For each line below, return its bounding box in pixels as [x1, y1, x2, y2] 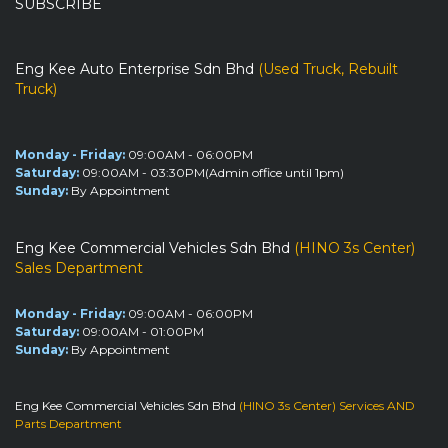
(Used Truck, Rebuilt [254, 60, 398, 78]
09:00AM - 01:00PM [82, 324, 204, 339]
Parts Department [15, 416, 122, 431]
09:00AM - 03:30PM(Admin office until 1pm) [82, 165, 344, 180]
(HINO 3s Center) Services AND [239, 398, 415, 413]
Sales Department [15, 259, 143, 277]
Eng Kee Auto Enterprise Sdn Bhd [15, 60, 254, 78]
